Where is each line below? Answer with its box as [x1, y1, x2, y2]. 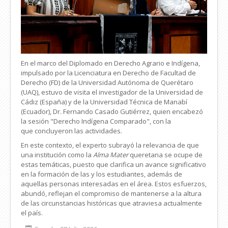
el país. [21, 208, 43, 218]
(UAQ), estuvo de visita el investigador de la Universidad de [21, 88, 203, 97]
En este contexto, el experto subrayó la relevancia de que [21, 140, 199, 150]
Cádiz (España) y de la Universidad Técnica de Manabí [21, 97, 187, 107]
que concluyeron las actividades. [21, 126, 122, 136]
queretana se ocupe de [128, 150, 203, 160]
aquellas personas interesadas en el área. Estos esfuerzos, [21, 179, 207, 189]
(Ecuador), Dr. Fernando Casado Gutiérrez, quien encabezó [21, 107, 203, 117]
